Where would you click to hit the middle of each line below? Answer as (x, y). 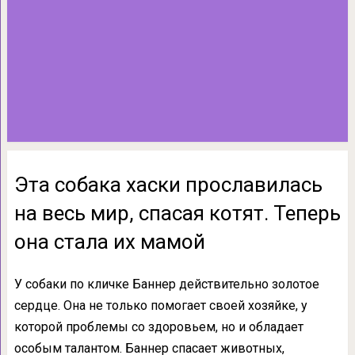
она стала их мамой (109, 242)
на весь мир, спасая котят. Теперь (177, 213)
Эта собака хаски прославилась (168, 185)
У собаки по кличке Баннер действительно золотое (166, 284)
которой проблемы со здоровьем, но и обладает (158, 327)
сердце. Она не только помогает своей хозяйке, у (160, 305)
